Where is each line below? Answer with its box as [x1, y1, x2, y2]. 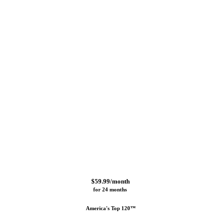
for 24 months [93, 186, 128, 193]
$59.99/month [91, 178, 130, 185]
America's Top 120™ [85, 205, 136, 212]
